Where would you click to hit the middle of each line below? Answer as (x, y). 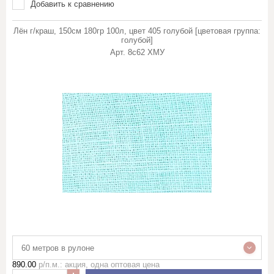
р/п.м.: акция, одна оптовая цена (98, 265)
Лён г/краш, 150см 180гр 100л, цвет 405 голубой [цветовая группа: (137, 31)
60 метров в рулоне (58, 248)
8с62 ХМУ (146, 52)
